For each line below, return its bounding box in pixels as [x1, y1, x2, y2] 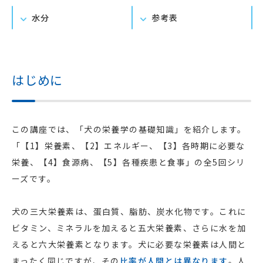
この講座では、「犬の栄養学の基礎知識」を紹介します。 [12, 123, 247, 135]
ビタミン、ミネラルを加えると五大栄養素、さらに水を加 [12, 222, 247, 234]
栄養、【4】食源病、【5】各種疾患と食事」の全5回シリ [12, 156, 245, 168]
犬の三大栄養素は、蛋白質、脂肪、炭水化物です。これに [12, 205, 247, 217]
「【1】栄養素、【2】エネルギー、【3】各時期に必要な [12, 140, 245, 151]
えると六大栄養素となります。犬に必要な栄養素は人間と [12, 238, 247, 250]
